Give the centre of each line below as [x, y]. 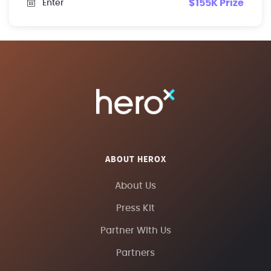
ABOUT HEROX [135, 160]
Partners [135, 253]
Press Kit [135, 209]
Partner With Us [135, 231]
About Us [135, 186]
